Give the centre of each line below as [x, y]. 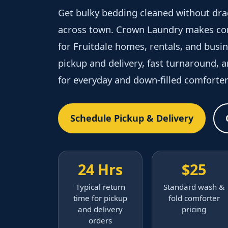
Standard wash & [194, 187]
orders [100, 221]
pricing [194, 209]
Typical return [100, 187]
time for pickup [100, 198]
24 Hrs [100, 169]
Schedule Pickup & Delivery [132, 118]
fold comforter [194, 198]
